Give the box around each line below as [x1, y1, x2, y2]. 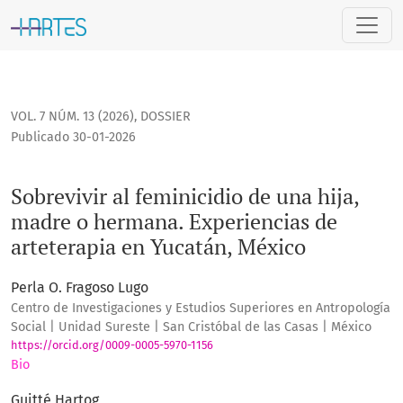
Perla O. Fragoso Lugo [11, 279, 148, 297]
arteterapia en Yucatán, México [11, 232, 306, 262]
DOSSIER [140, 109, 191, 125]
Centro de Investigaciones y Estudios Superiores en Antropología [11, 300, 390, 317]
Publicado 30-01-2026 [11, 130, 136, 146]
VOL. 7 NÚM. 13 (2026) [11, 109, 134, 125]
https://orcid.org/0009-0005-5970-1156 [11, 338, 213, 353]
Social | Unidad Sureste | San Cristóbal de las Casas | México [11, 319, 372, 336]
